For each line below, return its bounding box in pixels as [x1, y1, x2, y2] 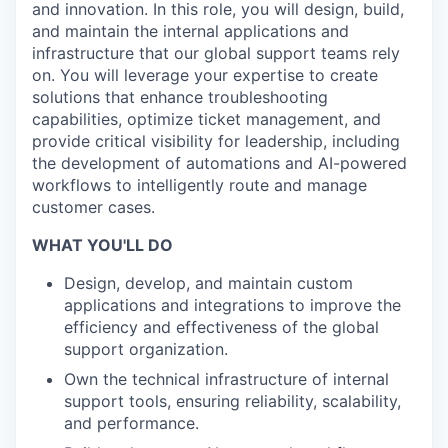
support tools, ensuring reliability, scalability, [64, 391, 401, 411]
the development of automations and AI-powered [32, 153, 407, 173]
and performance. [64, 413, 199, 433]
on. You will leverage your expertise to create [32, 65, 378, 85]
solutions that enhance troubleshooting [32, 87, 328, 107]
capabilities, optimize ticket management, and [32, 109, 381, 129]
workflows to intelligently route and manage [32, 175, 367, 195]
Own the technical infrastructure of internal [64, 369, 389, 389]
